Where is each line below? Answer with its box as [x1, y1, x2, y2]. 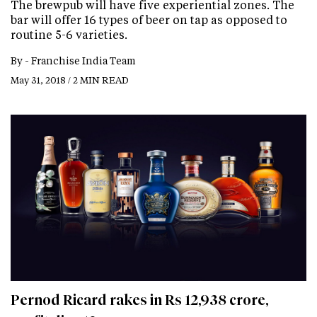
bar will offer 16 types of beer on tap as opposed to [11, 12, 287, 28]
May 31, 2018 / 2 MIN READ [11, 74, 129, 86]
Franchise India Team [31, 54, 136, 68]
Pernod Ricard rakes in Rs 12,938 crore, [11, 292, 269, 309]
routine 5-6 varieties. [11, 27, 127, 42]
